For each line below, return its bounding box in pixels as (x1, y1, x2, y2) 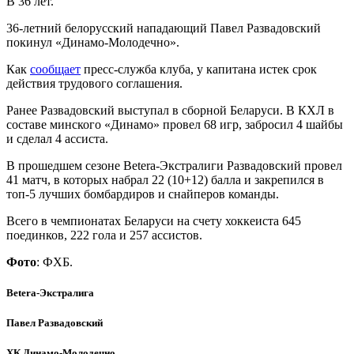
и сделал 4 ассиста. (6, 131, 108, 145)
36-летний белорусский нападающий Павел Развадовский (6, 21, 321, 35)
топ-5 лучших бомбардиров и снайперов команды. (6, 186, 279, 201)
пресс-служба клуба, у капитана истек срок (81, 62, 317, 76)
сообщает (30, 62, 81, 76)
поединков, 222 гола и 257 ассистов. (6, 228, 202, 242)
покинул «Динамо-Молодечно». (6, 35, 179, 49)
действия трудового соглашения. (6, 76, 183, 90)
